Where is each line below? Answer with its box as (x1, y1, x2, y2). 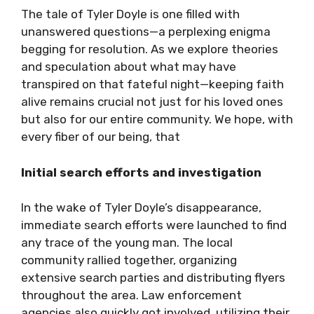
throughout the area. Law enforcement (21, 288, 242, 302)
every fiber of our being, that (21, 130, 180, 144)
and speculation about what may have (21, 60, 236, 74)
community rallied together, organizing (21, 253, 237, 267)
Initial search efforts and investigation (21, 165, 261, 179)
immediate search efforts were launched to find (21, 218, 287, 232)
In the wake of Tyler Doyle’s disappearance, (21, 200, 261, 214)
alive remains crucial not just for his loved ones (21, 95, 283, 109)
